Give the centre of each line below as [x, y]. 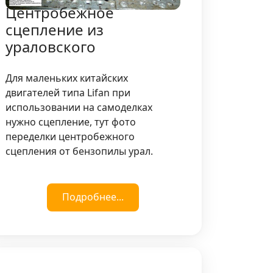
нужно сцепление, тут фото [71, 122]
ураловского [51, 46]
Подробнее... [93, 197]
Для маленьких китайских [67, 78]
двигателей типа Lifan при [68, 92]
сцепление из [55, 29]
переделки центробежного [70, 136]
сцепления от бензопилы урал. [80, 151]
